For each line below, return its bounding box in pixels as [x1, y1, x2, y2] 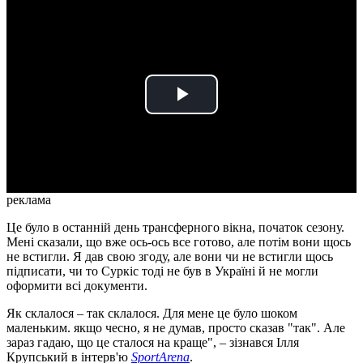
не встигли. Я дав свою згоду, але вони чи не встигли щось [6, 250, 333, 264]
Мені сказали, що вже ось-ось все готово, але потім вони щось [6, 235, 351, 250]
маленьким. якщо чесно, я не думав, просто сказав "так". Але [6, 321, 345, 335]
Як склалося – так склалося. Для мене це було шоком [6, 306, 297, 321]
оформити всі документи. [6, 279, 147, 293]
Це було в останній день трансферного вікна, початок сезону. [6, 220, 344, 235]
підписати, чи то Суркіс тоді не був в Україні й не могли [6, 264, 318, 279]
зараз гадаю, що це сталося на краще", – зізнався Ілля [6, 335, 299, 350]
